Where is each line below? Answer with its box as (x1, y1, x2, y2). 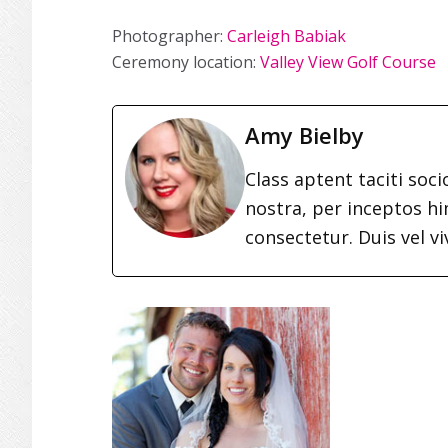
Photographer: (112, 25, 227, 47)
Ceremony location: (112, 51, 260, 73)
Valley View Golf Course (260, 51, 436, 73)
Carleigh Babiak (227, 25, 346, 47)
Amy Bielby (245, 120, 364, 150)
